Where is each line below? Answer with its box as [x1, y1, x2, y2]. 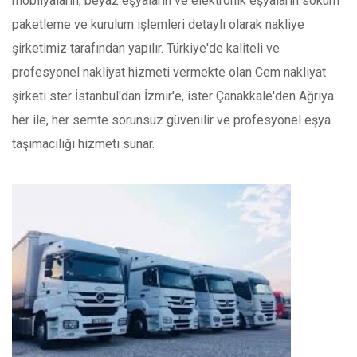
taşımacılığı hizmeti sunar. [12, 136, 155, 152]
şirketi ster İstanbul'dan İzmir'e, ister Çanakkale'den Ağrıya [12, 88, 334, 104]
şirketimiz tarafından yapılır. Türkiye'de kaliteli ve [12, 41, 280, 57]
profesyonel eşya [233, 112, 331, 128]
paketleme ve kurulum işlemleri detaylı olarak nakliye [12, 17, 304, 33]
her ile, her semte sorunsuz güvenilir [12, 112, 214, 128]
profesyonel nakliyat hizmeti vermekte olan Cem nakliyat [12, 65, 326, 80]
